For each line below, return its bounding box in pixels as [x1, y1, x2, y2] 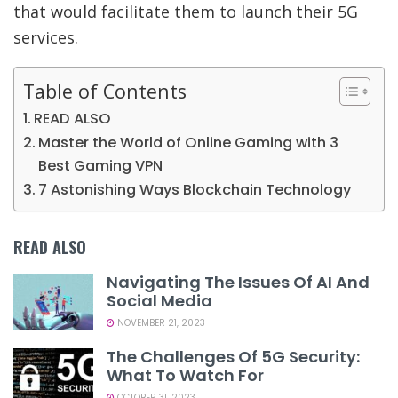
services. [13, 26, 78, 48]
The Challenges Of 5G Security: [107, 346, 360, 369]
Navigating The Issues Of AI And [107, 270, 370, 293]
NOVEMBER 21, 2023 [115, 315, 205, 330]
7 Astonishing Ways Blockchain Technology [38, 179, 352, 200]
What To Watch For [107, 364, 264, 387]
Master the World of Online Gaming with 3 [38, 131, 339, 153]
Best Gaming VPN [38, 155, 163, 176]
